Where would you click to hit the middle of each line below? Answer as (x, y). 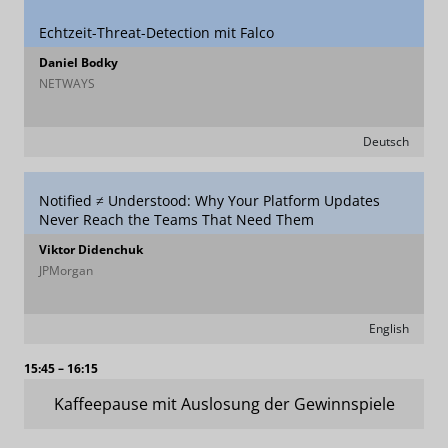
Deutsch (386, 141)
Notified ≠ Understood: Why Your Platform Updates (209, 200)
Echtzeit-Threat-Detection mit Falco (156, 32)
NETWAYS (67, 83)
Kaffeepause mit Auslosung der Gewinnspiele (224, 404)
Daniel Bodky (78, 62)
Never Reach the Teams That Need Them (176, 219)
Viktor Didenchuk (91, 249)
